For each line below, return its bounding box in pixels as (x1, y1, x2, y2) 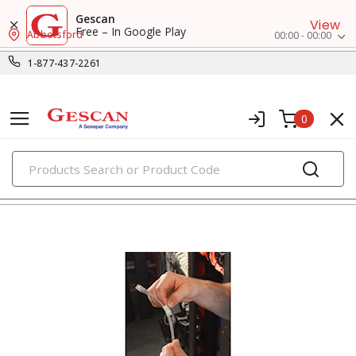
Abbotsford (27, 28, 83, 41)
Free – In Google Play (75, 24, 186, 39)
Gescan (75, 11, 115, 26)
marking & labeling (20, 179, 107, 193)
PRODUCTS (141, 147, 217, 163)
